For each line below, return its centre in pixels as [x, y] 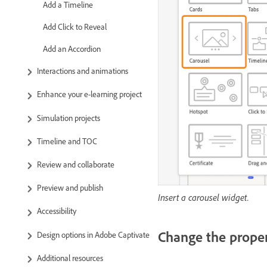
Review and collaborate [76, 164]
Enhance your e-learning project [89, 94]
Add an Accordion [72, 49]
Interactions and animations [83, 71]
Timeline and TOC [67, 141]
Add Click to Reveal [75, 27]
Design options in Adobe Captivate [93, 234]
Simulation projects [69, 117]
